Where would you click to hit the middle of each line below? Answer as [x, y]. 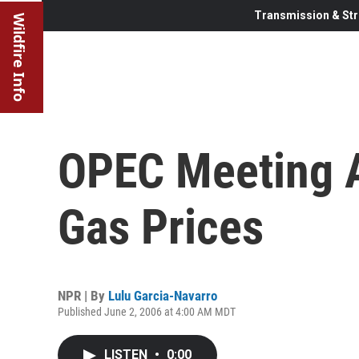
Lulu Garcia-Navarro [163, 295]
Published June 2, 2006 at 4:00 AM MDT [147, 311]
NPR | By [83, 295]
